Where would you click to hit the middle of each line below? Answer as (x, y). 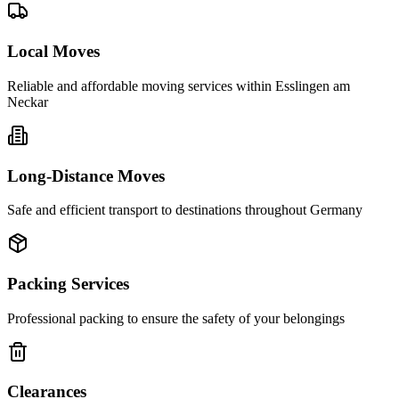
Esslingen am (313, 85)
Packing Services (68, 283)
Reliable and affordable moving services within (141, 85)
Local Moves (53, 52)
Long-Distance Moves (86, 175)
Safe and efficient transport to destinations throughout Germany (185, 210)
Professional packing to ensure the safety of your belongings (176, 318)
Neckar (28, 102)
